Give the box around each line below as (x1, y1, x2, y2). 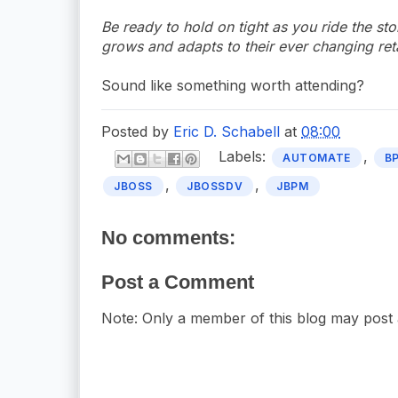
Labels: (219, 147, 270, 166)
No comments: (101, 226, 235, 249)
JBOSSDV (187, 179, 243, 193)
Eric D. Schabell (173, 122, 280, 140)
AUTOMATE (283, 151, 351, 165)
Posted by (101, 122, 173, 140)
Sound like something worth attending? (101, 76, 364, 94)
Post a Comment (101, 270, 254, 293)
